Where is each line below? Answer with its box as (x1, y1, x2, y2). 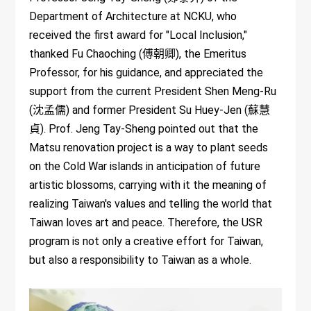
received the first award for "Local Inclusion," (29, 28, 248, 42)
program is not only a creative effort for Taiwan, (29, 235, 264, 249)
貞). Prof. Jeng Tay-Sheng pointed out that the (29, 122, 259, 136)
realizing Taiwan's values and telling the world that (29, 197, 273, 211)
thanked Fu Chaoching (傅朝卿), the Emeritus (29, 47, 247, 61)
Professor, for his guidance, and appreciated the (29, 66, 264, 80)
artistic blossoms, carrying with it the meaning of (29, 178, 267, 192)
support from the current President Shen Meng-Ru (29, 85, 277, 99)
